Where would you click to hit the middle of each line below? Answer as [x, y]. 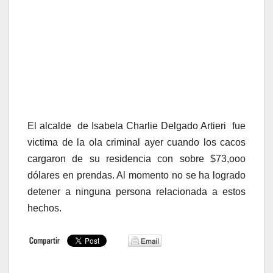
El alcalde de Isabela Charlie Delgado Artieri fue [136, 126]
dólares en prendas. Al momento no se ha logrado [136, 175]
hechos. [44, 208]
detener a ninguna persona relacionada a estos [136, 192]
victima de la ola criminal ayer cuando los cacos [136, 143]
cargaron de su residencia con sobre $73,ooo [136, 159]
